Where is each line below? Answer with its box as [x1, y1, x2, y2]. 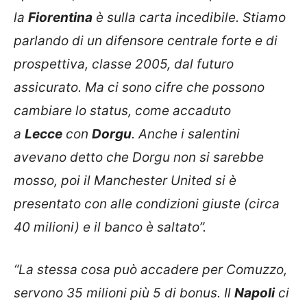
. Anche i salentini [132, 125, 240, 142]
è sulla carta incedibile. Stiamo [93, 9, 286, 25]
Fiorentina [28, 9, 93, 25]
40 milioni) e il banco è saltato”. [14, 219, 206, 235]
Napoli [234, 285, 275, 302]
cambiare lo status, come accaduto [14, 102, 231, 119]
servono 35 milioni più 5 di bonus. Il [14, 285, 234, 302]
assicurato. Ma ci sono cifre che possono [14, 79, 265, 95]
